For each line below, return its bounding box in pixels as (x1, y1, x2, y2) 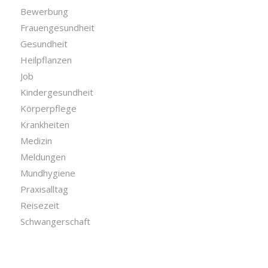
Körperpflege (20, 102, 77, 114)
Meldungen (20, 151, 66, 163)
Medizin (20, 135, 52, 147)
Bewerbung (20, 5, 68, 17)
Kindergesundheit (20, 86, 93, 98)
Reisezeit (20, 199, 59, 211)
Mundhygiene (20, 167, 75, 179)
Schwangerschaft (20, 215, 90, 227)
